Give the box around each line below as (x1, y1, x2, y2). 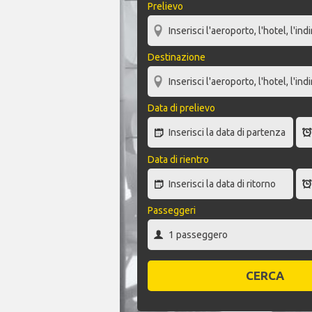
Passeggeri (148, 204, 196, 216)
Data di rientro (148, 153, 209, 165)
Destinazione (148, 52, 205, 63)
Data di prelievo (148, 102, 215, 114)
